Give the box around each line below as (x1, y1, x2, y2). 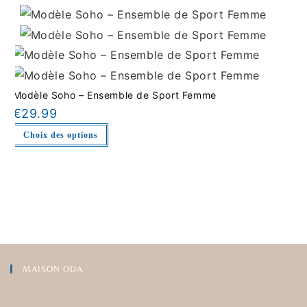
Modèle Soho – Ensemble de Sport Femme (12, 88, 217, 101)
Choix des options (23, 130, 98, 140)
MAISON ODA (23, 264, 83, 275)
